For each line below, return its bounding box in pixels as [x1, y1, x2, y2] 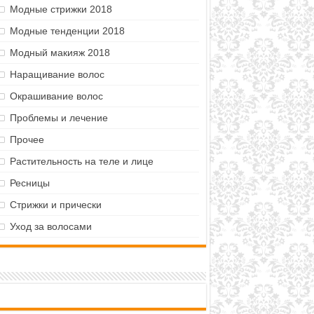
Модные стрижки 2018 [9, 3, 112, 15]
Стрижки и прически [9, 198, 102, 210]
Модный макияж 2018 [9, 46, 110, 58]
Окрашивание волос [9, 90, 103, 102]
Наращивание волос [9, 68, 104, 80]
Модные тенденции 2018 [9, 25, 125, 36]
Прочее [9, 133, 44, 145]
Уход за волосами [9, 220, 92, 232]
